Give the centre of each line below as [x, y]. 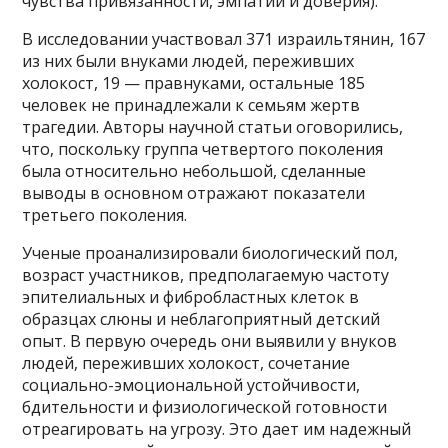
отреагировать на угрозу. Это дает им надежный [217, 428]
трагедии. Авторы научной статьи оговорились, [213, 126]
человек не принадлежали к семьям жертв [191, 104]
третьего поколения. [105, 214]
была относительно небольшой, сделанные [194, 170]
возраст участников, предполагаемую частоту [206, 274]
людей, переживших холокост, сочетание [186, 362]
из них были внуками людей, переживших [188, 60]
